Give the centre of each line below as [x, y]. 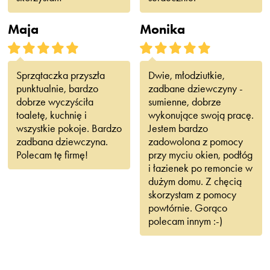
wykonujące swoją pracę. [201, 115]
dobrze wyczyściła [55, 101]
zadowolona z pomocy [195, 141]
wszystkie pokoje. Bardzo [69, 128]
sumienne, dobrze [184, 101]
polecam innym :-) [185, 221]
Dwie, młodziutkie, [186, 75]
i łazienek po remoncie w [200, 168]
